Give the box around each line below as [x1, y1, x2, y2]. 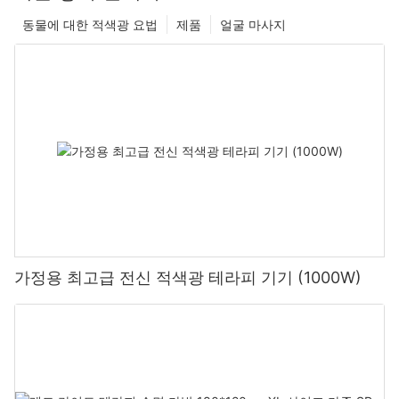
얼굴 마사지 [220, 17, 286, 33]
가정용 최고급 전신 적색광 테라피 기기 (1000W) [14, 268, 362, 288]
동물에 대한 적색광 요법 [22, 17, 158, 33]
